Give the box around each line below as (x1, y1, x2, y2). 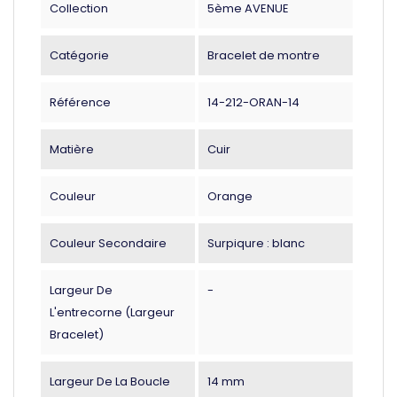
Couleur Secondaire (50, 234, 167, 252)
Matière (50, 140, 94, 158)
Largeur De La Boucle (50, 372, 170, 390)
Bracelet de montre (206, 46, 320, 64)
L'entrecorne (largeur (50, 303, 175, 321)
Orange (206, 187, 253, 205)
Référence (50, 93, 111, 111)
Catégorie (50, 46, 109, 64)
